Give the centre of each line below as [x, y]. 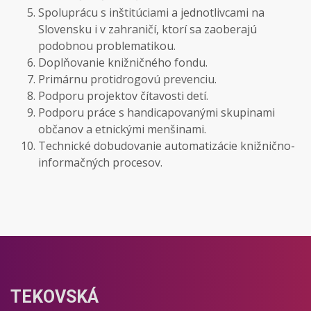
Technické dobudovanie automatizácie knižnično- [167, 146]
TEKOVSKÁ [54, 297]
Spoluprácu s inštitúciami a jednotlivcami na [151, 12]
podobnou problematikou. [107, 46]
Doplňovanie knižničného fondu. [123, 62]
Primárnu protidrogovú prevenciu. [127, 79]
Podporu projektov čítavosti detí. [123, 96]
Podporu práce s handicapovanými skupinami [157, 112]
